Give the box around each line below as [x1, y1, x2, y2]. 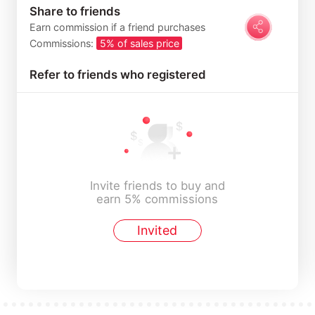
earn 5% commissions [96, 191, 219, 206]
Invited [137, 223, 178, 238]
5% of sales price [99, 37, 179, 50]
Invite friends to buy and [89, 178, 225, 193]
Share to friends [29, 4, 120, 18]
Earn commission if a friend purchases [29, 21, 205, 34]
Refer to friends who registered [29, 67, 206, 82]
